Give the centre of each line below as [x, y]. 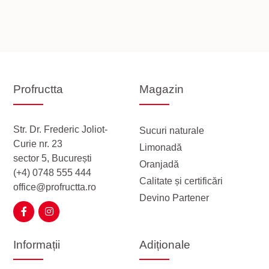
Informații [37, 244]
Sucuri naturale [172, 130]
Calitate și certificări [181, 181]
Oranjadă [159, 164]
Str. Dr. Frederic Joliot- [61, 129]
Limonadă [161, 147]
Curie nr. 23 [38, 144]
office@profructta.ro [55, 187]
